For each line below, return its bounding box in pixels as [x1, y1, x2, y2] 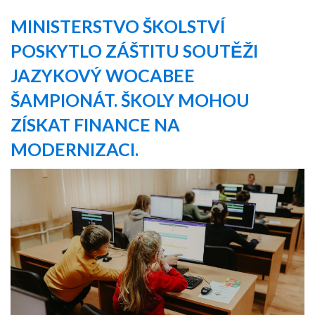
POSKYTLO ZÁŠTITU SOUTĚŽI [11, 40, 258, 61]
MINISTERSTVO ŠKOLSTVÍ [11, 15, 225, 37]
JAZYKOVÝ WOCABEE [11, 65, 195, 86]
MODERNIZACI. [11, 139, 139, 160]
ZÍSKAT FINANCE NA [11, 114, 180, 135]
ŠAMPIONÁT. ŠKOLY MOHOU [11, 89, 250, 110]
